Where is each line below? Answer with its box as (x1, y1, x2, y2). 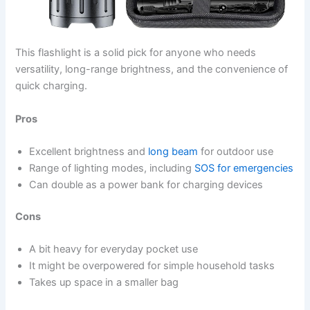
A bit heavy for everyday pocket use (29, 243, 199, 256)
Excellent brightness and (29, 145, 149, 158)
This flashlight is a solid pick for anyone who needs (15, 46, 257, 60)
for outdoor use (198, 145, 274, 158)
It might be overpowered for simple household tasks (29, 259, 275, 273)
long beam (148, 145, 199, 158)
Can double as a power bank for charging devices (29, 178, 264, 191)
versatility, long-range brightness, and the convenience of (15, 63, 289, 76)
